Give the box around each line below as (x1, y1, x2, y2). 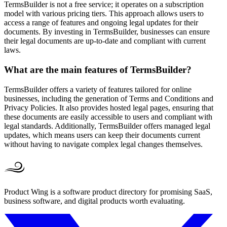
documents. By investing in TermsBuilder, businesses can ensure (4, 27, 210, 36)
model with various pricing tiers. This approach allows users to (4, 9, 204, 18)
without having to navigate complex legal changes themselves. (4, 139, 203, 148)
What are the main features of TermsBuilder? (4, 64, 192, 75)
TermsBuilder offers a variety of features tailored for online (4, 85, 192, 94)
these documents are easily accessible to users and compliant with (4, 112, 212, 121)
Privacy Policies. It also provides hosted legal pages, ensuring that (4, 103, 213, 112)
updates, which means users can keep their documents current (4, 130, 200, 139)
